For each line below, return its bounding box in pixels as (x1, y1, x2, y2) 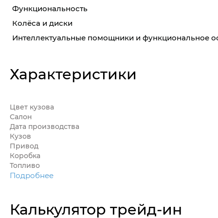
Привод (10, 141, 38, 151)
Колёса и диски (12, 18, 73, 28)
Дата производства (10, 122, 79, 131)
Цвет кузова (10, 102, 54, 112)
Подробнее (10, 170, 54, 181)
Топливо (10, 161, 40, 170)
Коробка (10, 151, 40, 161)
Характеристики (10, 64, 137, 84)
